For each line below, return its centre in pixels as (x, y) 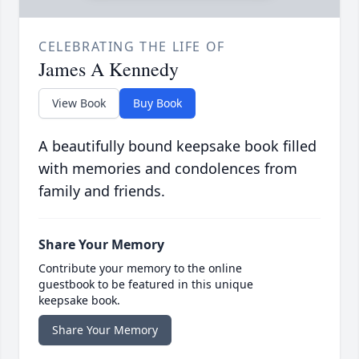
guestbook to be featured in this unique (146, 284)
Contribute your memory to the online (140, 268)
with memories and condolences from (168, 169)
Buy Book (157, 103)
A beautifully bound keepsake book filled (177, 146)
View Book (79, 103)
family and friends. (102, 191)
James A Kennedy (109, 69)
